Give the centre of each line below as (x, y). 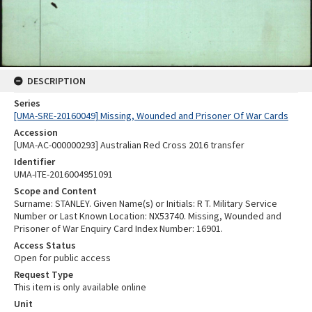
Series (27, 103)
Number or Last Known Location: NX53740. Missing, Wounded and (148, 216)
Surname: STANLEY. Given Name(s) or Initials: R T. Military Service (146, 204)
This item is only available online (80, 287)
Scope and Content (55, 191)
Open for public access (62, 258)
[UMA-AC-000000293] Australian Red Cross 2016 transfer (129, 145)
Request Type (44, 275)
